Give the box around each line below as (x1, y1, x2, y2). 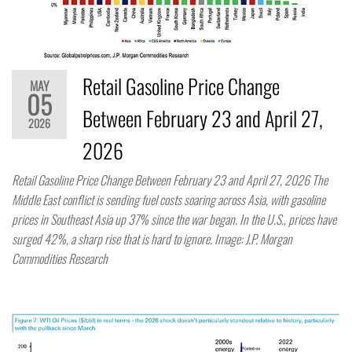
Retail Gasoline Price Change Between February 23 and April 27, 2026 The (12, 170, 328, 190)
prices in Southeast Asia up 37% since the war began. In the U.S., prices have (12, 210, 336, 229)
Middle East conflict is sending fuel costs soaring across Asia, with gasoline (12, 190, 325, 210)
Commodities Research (12, 249, 108, 269)
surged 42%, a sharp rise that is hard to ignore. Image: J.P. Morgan (12, 229, 292, 249)
